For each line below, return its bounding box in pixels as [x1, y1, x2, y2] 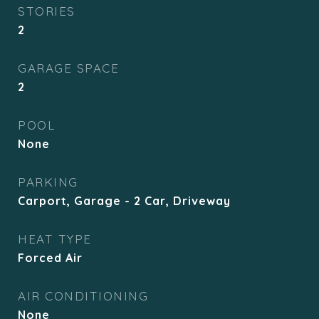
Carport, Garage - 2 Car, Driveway [18, 194, 231, 208]
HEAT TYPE [18, 231, 92, 246]
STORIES [18, 4, 75, 19]
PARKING [18, 174, 78, 189]
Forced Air [18, 251, 83, 265]
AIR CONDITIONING [18, 288, 148, 303]
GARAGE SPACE [18, 61, 119, 75]
